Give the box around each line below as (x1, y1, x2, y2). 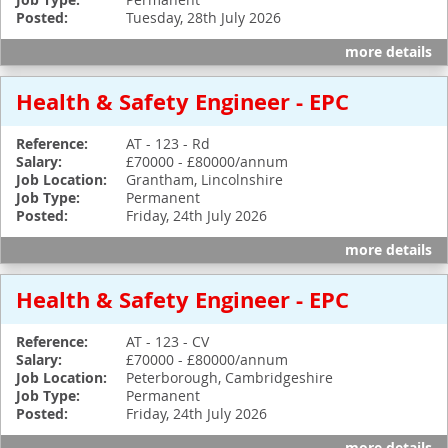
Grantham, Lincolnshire (126, 170, 283, 189)
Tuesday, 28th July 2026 (126, 8, 281, 27)
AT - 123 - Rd (126, 134, 210, 153)
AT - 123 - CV (126, 332, 209, 351)
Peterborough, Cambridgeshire (126, 368, 333, 387)
